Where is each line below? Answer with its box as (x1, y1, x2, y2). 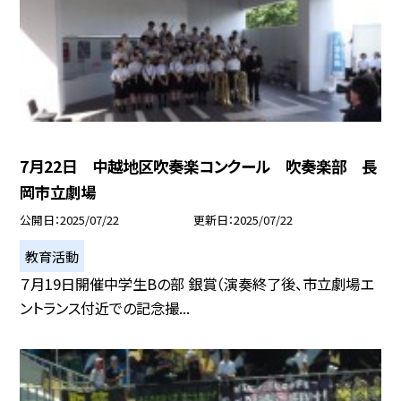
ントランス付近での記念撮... (20, 297, 191, 320)
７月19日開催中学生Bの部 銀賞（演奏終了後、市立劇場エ (20, 273, 374, 295)
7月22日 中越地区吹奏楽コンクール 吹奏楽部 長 (20, 155, 378, 178)
